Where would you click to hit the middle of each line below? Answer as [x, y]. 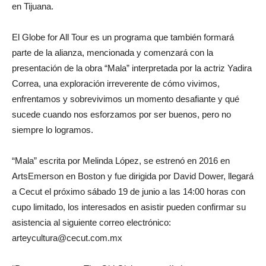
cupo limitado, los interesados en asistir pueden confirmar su [129, 207]
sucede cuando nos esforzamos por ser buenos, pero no [121, 114]
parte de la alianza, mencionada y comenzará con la [113, 52]
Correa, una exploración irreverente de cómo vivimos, [116, 83]
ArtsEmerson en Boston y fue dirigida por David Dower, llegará [133, 176]
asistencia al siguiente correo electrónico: [91, 222]
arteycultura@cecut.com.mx [67, 237]
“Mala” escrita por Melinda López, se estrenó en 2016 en [121, 160]
